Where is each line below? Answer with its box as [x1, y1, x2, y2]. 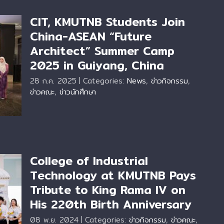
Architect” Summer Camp [30, 42, 174, 60]
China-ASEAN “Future [30, 27, 151, 45]
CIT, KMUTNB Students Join [30, 13, 185, 31]
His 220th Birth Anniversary [30, 195, 191, 213]
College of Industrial [30, 152, 148, 170]
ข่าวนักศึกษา [59, 86, 96, 97]
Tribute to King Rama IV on [30, 181, 185, 199]
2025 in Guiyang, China [30, 56, 164, 74]
